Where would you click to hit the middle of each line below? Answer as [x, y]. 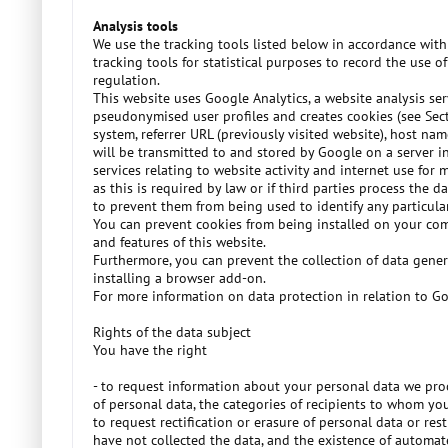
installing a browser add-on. [179, 278]
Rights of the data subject [172, 332]
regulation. [126, 80]
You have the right [150, 350]
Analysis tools [135, 26]
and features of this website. [179, 242]
